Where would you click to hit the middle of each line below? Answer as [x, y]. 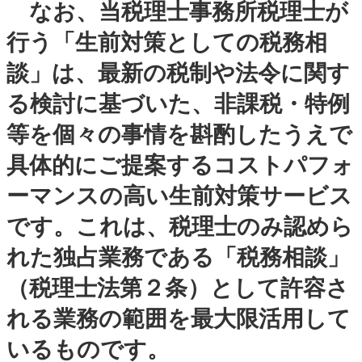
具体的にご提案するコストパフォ [180, 165]
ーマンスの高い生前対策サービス [179, 196]
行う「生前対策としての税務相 [167, 42]
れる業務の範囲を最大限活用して [179, 318]
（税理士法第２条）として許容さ [178, 288]
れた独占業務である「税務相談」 [178, 257]
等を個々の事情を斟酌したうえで [179, 134]
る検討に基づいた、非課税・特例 [178, 103]
